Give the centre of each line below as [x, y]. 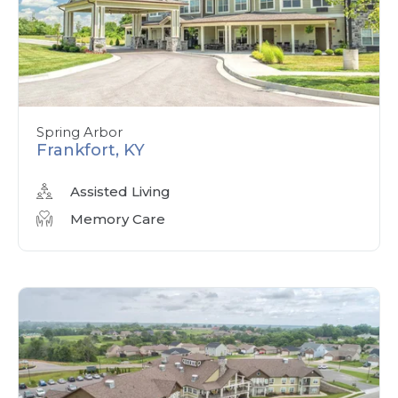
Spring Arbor [80, 131]
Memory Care [118, 219]
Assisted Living [120, 191]
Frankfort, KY [91, 150]
